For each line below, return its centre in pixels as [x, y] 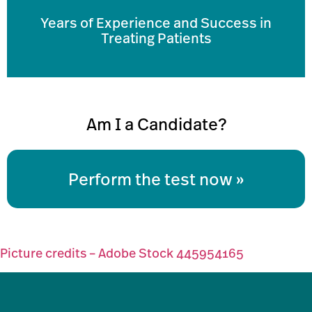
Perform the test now [150, 179]
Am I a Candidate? [156, 124]
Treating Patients [156, 38]
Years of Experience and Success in [156, 23]
